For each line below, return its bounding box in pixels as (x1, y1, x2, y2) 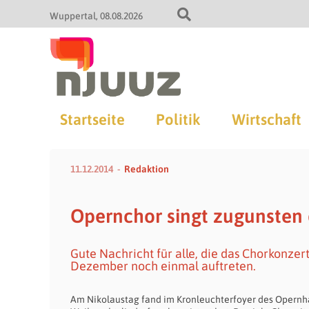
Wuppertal (50, 10, 96, 21)
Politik (155, 110, 200, 128)
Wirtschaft (231, 110, 301, 128)
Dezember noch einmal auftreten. (70, 259, 256, 273)
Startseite (59, 110, 125, 128)
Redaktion (124, 163, 169, 175)
